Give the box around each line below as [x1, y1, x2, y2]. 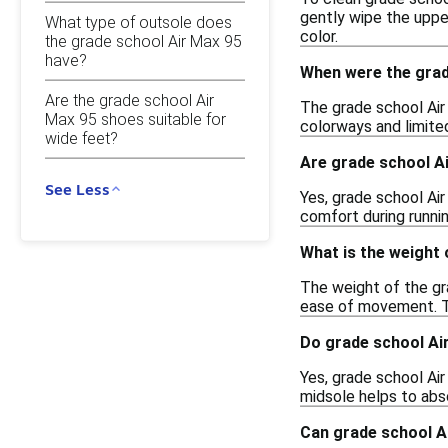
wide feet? [45, 128, 118, 148]
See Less [45, 179, 110, 198]
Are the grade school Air [45, 90, 214, 110]
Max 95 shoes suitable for [45, 109, 226, 129]
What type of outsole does [45, 12, 232, 32]
